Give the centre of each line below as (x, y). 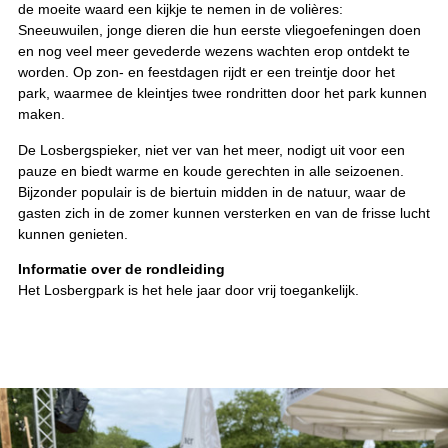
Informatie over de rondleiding (121, 268)
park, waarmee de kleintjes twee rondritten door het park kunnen (222, 93)
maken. (41, 114)
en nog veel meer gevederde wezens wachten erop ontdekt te (214, 51)
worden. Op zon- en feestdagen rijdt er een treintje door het (206, 72)
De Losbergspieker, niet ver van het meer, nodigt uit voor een (211, 149)
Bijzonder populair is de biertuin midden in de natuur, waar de (212, 191)
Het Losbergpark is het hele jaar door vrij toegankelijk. (188, 289)
